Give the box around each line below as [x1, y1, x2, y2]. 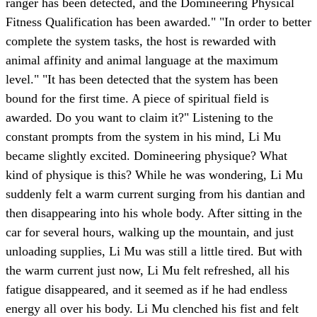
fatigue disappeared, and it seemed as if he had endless [6, 282, 287, 297]
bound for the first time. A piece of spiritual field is [6, 91, 269, 106]
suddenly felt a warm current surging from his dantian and [6, 187, 305, 202]
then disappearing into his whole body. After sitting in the [6, 206, 302, 221]
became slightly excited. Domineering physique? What [6, 149, 287, 163]
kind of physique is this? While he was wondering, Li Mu [6, 168, 303, 183]
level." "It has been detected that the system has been [6, 72, 278, 87]
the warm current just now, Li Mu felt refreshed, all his [6, 263, 289, 278]
